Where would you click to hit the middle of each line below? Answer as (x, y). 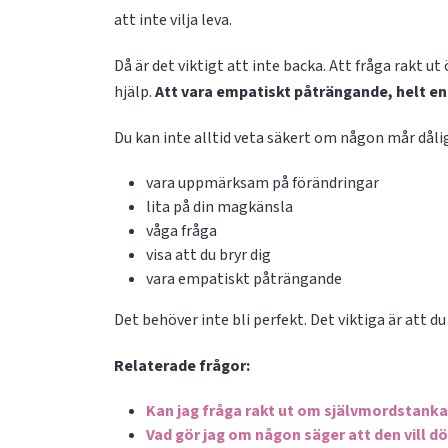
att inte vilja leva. (173, 20)
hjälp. (134, 92)
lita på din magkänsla (219, 207)
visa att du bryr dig (208, 255)
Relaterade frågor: (182, 366)
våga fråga (181, 231)
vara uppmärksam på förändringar (262, 183)
